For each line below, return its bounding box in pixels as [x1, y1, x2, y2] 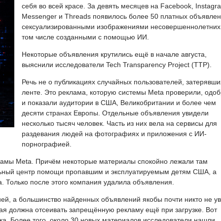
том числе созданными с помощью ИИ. [22, 33, 149, 41]
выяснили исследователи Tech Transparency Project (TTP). [22, 60, 212, 69]
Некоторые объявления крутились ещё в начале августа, [22, 50, 207, 58]
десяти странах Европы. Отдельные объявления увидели [22, 109, 209, 117]
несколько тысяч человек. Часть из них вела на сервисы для [22, 119, 217, 127]
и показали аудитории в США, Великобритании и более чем [22, 98, 216, 107]
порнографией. [22, 140, 72, 148]
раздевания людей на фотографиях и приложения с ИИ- [22, 129, 207, 138]
